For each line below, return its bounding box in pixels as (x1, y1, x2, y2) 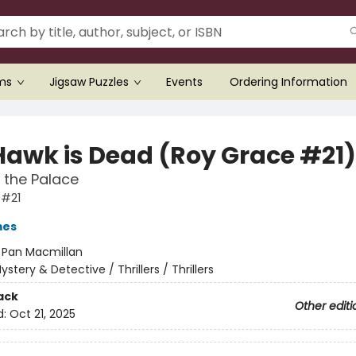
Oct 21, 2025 (9, 306, 75, 323)
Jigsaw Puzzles (49, 74, 129, 90)
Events (166, 74, 203, 90)
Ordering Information (230, 74, 347, 90)
